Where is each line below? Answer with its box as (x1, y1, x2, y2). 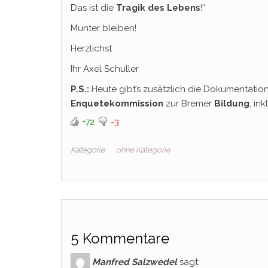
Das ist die (71, 2, 116, 13)
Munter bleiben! (71, 23, 136, 33)
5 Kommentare (71, 230, 169, 247)
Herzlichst (71, 43, 112, 54)
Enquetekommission (71, 98, 163, 109)
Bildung (214, 98, 249, 109)
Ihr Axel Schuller (71, 63, 139, 74)
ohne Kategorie (116, 145, 170, 154)
